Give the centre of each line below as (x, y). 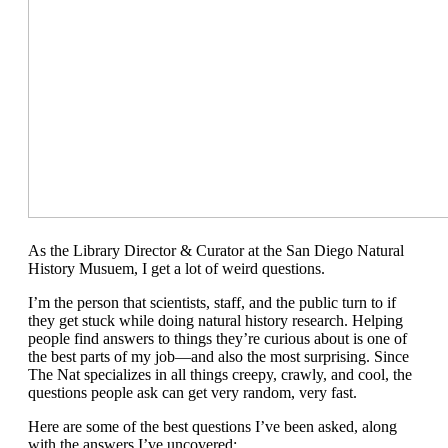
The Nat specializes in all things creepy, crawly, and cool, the (220, 375)
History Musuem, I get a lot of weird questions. (176, 269)
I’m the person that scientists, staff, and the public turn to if (212, 303)
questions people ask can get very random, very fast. (192, 393)
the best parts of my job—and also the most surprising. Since (218, 357)
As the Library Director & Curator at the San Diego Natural (216, 251)
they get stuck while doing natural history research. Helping (215, 321)
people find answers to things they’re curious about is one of (217, 339)
